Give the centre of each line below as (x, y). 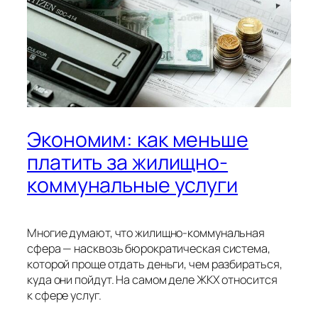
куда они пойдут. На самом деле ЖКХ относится (152, 279)
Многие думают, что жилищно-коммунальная (146, 232)
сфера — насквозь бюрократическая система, (149, 248)
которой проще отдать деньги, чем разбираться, (155, 264)
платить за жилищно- (128, 162)
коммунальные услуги (133, 185)
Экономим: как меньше (138, 139)
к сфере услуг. (64, 295)
